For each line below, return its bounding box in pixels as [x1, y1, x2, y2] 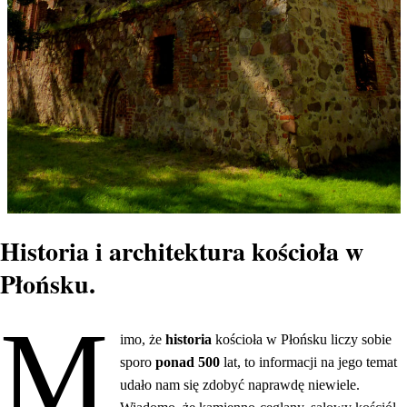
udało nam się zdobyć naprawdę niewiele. [120, 377, 361, 393]
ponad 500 [155, 354, 224, 371]
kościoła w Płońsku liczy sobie [215, 332, 392, 348]
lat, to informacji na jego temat [223, 354, 398, 371]
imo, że [120, 332, 166, 348]
